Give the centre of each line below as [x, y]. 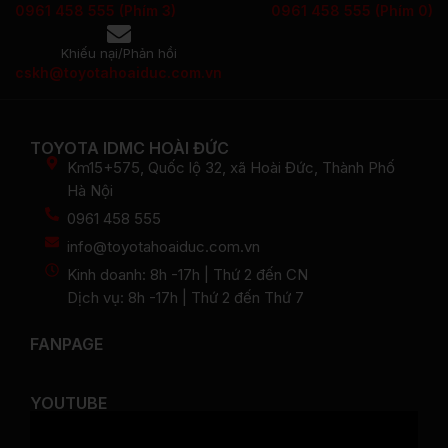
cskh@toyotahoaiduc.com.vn [118, 72]
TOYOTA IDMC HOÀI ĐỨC [129, 147]
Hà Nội [90, 190]
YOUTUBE [68, 403]
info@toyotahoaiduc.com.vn [164, 246]
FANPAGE [66, 344]
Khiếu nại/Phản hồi [118, 52]
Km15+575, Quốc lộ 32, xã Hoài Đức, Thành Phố [231, 167]
